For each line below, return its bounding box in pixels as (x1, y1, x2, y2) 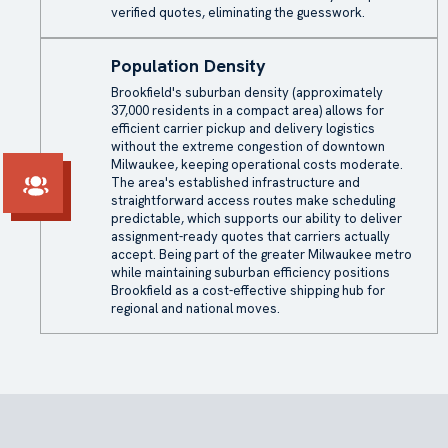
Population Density (111, 54, 266, 77)
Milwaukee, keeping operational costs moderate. (111, 156, 403, 173)
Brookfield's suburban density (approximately (111, 84, 383, 101)
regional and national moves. (111, 300, 280, 317)
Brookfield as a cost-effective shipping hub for (111, 282, 385, 299)
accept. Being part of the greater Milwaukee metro (111, 246, 412, 263)
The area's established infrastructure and (111, 174, 360, 191)
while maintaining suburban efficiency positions (111, 264, 390, 281)
